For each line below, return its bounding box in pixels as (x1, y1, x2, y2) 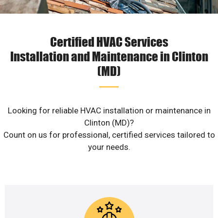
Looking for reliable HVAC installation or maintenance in (7, 106, 211, 116)
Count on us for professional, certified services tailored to (3, 130, 215, 140)
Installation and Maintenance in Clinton (10, 48, 208, 64)
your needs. (88, 142, 130, 152)
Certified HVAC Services (50, 34, 168, 50)
